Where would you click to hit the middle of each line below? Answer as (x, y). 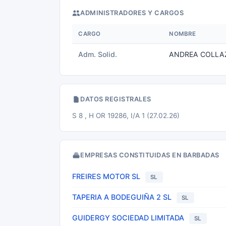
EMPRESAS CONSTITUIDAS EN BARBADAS (150, 155)
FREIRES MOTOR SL (106, 176)
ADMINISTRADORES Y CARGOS (132, 13)
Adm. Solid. (98, 54)
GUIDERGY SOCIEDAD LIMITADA (128, 218)
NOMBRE (182, 34)
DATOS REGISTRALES (116, 99)
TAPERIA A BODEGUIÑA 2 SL (122, 197)
